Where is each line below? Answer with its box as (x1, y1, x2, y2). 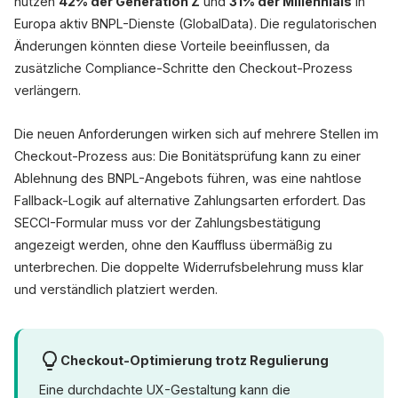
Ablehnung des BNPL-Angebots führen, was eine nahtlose (14, 171, 362, 186)
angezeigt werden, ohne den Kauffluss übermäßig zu (14, 237, 332, 252)
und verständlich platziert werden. (14, 282, 218, 297)
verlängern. (14, 83, 81, 98)
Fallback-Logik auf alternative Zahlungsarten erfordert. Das (14, 193, 366, 208)
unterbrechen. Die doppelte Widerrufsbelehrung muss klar (14, 259, 363, 275)
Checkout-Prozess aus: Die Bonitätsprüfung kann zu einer (14, 148, 361, 163)
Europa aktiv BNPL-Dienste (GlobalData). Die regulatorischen (14, 16, 377, 31)
